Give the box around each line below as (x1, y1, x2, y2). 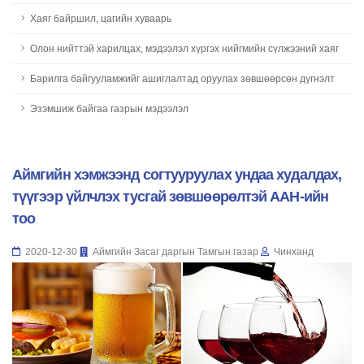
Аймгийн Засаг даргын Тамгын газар (90, 246, 261, 257)
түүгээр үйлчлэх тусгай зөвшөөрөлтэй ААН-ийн (12, 188, 328, 205)
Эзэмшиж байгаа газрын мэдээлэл (30, 103, 188, 114)
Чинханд (271, 246, 314, 257)
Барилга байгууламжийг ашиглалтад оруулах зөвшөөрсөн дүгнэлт (30, 73, 335, 84)
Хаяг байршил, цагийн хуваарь (30, 13, 171, 24)
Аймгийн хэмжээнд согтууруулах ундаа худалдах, (12, 167, 342, 183)
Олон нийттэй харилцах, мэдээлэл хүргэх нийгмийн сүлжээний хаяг (30, 43, 339, 54)
